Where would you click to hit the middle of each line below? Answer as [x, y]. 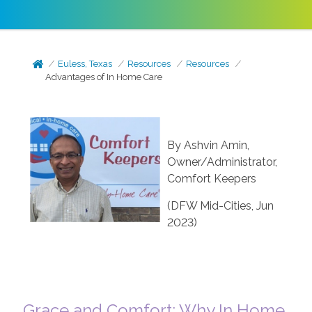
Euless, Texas [85, 64]
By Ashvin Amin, [208, 145]
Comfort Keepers [211, 179]
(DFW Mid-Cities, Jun [220, 206]
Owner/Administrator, [222, 162]
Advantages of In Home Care [104, 77]
